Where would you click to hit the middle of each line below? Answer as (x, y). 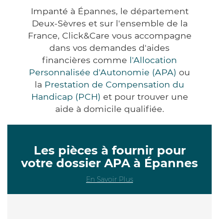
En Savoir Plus (109, 179)
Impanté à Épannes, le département (109, 11)
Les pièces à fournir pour (109, 150)
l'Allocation (153, 60)
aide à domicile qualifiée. (109, 109)
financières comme (86, 60)
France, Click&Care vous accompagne (109, 35)
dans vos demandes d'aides (109, 47)
